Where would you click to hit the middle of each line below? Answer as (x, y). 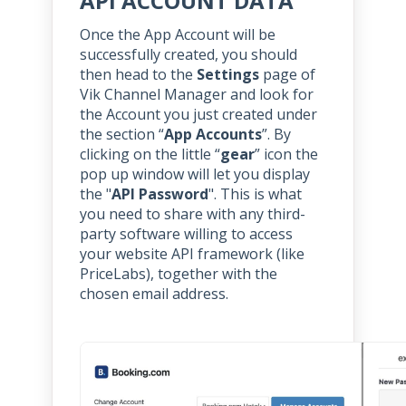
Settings (229, 75)
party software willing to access (186, 234)
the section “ (121, 135)
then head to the (138, 75)
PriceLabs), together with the (178, 274)
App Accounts (213, 135)
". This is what (255, 194)
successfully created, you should (188, 55)
